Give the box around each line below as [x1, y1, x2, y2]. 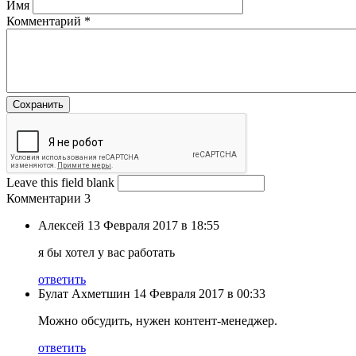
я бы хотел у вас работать [38, 245, 175, 259]
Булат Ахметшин [38, 286, 130, 300]
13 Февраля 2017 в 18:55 [87, 218, 219, 232]
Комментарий [6, 14, 84, 28]
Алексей [38, 218, 87, 232]
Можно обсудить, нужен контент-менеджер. [38, 313, 277, 327]
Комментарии [6, 191, 84, 205]
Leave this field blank [6, 175, 118, 189]
